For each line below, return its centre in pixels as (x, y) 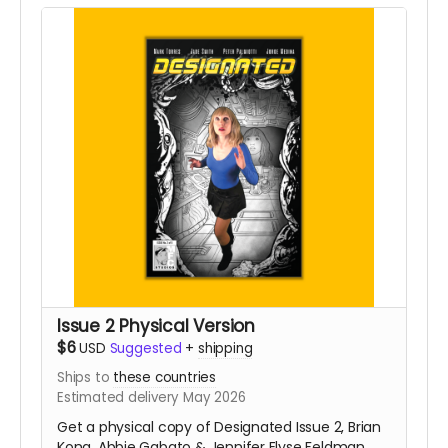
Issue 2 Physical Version (156, 326)
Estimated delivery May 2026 (151, 398)
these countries (164, 378)
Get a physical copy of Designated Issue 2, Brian (219, 427)
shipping (225, 349)
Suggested (145, 349)
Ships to (85, 378)
